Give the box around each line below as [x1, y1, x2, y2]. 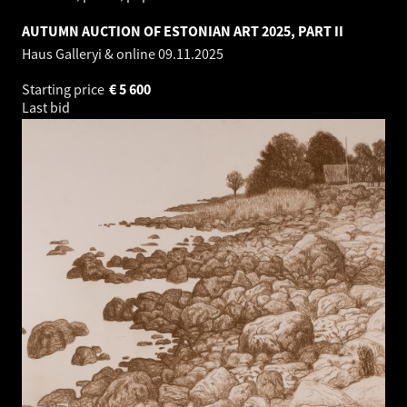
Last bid [22, 98, 73, 117]
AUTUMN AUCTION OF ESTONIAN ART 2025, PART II [22, 22, 343, 41]
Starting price [22, 80, 107, 99]
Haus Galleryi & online [22, 45, 158, 64]
